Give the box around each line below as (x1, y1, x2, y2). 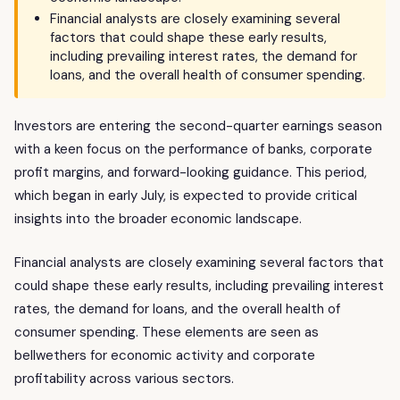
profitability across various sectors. (14, 369, 234, 387)
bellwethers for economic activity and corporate (14, 346, 315, 364)
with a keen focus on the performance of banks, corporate (14, 140, 372, 159)
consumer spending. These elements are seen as (14, 322, 319, 341)
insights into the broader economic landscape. (14, 210, 302, 229)
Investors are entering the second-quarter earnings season (14, 117, 382, 136)
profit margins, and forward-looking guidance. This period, (14, 163, 367, 182)
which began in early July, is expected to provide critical (14, 187, 357, 205)
